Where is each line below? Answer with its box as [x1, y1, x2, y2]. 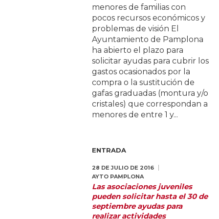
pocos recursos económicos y [92, 13, 206, 23]
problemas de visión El [92, 24, 179, 34]
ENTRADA [92, 146, 127, 154]
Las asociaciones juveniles [92, 182, 193, 192]
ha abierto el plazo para [92, 45, 184, 55]
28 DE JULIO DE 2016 [92, 164, 154, 172]
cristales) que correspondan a [92, 99, 208, 109]
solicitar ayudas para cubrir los [92, 56, 209, 66]
